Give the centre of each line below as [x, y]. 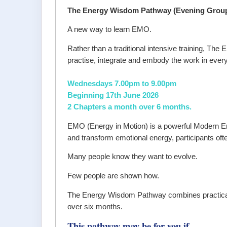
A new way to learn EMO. [110, 30]
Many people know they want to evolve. [133, 157]
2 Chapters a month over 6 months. [130, 107]
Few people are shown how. [113, 176]
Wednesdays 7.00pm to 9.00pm [122, 84]
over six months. [95, 206]
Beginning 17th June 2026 [113, 96]
